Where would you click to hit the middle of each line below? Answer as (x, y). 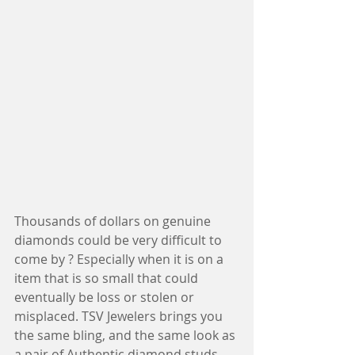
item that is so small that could (108, 279)
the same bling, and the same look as (126, 336)
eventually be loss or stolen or (106, 298)
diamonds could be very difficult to (120, 240)
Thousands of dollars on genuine (114, 221)
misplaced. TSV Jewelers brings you (120, 317)
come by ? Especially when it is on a (120, 260)
